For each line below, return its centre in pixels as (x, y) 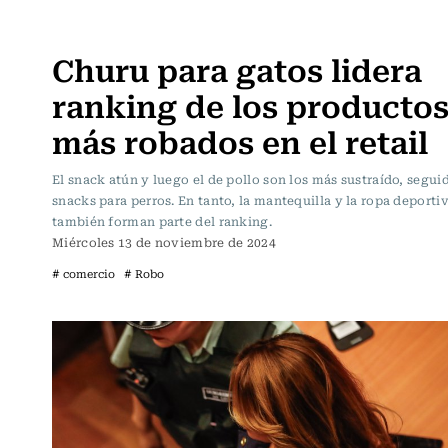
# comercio (83, 273)
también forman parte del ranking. (162, 220)
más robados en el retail (240, 140)
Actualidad (95, 28)
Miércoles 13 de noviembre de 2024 (164, 241)
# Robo (144, 273)
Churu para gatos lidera (237, 68)
